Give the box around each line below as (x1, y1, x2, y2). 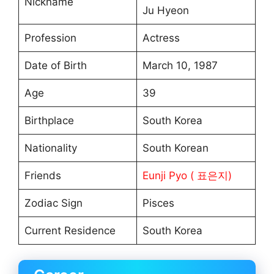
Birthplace (24, 114, 74, 127)
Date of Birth (24, 59, 87, 72)
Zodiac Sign (24, 196, 83, 209)
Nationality (24, 141, 77, 154)
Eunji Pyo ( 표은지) (142, 169, 232, 182)
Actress (142, 31, 180, 44)
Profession (24, 31, 76, 44)
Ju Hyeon (142, 4, 189, 17)
